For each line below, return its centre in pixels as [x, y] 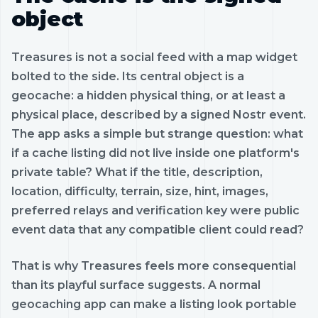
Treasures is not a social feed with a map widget [154, 57]
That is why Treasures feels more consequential [154, 265]
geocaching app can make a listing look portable [154, 304]
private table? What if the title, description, [137, 172]
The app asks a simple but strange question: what [157, 133]
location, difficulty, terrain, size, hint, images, [140, 191]
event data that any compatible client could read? [158, 229]
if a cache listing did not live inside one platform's [155, 153]
